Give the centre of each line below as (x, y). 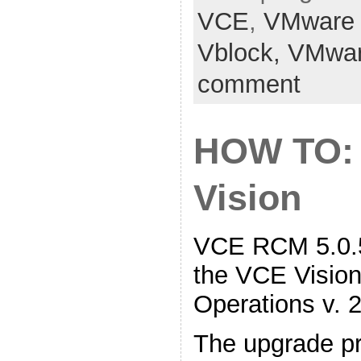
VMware (309, 22)
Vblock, (242, 53)
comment (249, 85)
